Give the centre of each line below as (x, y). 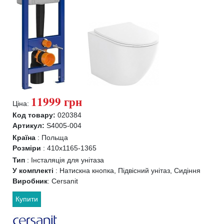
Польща (55, 137)
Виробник (30, 181)
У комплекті (34, 170)
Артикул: (28, 125)
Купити (27, 199)
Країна (25, 137)
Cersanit (65, 181)
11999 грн (56, 101)
